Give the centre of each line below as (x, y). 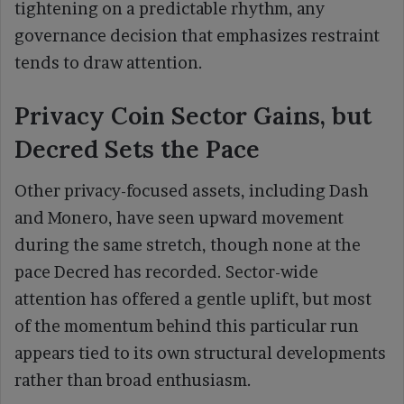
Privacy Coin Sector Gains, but (193, 115)
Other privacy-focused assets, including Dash (192, 191)
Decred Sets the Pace (137, 148)
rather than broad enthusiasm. (133, 381)
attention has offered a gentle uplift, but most (193, 299)
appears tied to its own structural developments (200, 353)
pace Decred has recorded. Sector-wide (166, 272)
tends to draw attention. (109, 62)
